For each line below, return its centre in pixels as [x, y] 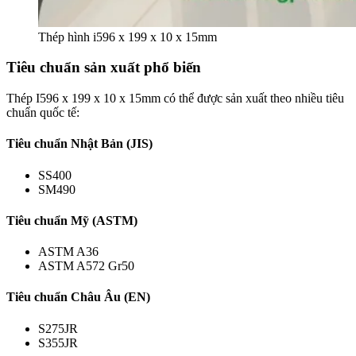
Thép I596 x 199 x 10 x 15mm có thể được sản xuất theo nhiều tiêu [175, 99]
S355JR [58, 342]
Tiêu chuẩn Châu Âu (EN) [78, 297]
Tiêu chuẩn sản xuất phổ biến [104, 68]
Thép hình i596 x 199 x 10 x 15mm [128, 37]
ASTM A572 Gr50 [86, 266]
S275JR [58, 328]
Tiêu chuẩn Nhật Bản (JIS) [79, 144]
